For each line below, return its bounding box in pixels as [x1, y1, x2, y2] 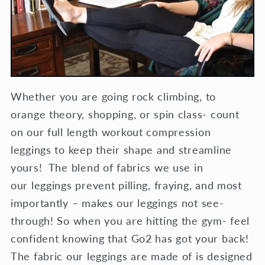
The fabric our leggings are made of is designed [11, 249, 253, 263]
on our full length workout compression [11, 125, 211, 138]
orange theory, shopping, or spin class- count [11, 107, 240, 121]
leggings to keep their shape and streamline [11, 143, 232, 156]
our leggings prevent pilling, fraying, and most [11, 178, 242, 192]
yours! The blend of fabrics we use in [11, 160, 203, 174]
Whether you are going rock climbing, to [11, 89, 216, 103]
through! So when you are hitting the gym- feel [11, 214, 250, 227]
